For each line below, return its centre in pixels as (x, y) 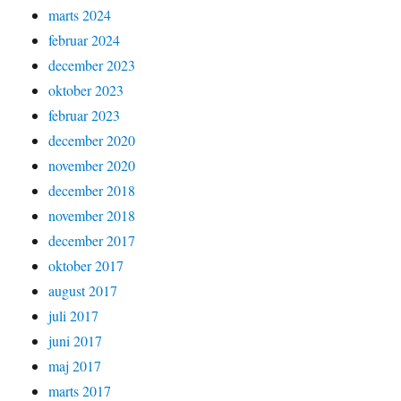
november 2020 (92, 165)
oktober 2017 (86, 265)
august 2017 (83, 290)
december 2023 (92, 65)
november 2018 (92, 215)
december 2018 (92, 190)
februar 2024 (85, 40)
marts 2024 (80, 15)
